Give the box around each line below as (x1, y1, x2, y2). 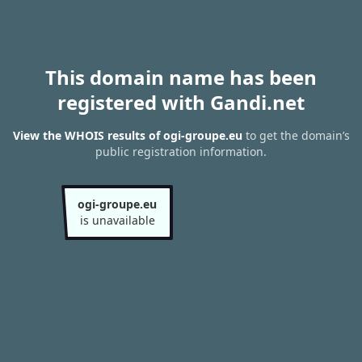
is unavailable (79, 213, 155, 228)
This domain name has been (45, 64, 317, 90)
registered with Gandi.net (57, 89, 305, 116)
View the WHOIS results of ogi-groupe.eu (12, 128, 242, 144)
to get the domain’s (242, 128, 350, 144)
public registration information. (95, 144, 267, 160)
